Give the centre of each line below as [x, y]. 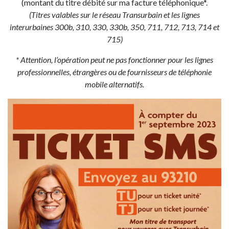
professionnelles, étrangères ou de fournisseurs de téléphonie [114, 72]
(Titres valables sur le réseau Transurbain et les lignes [114, 15]
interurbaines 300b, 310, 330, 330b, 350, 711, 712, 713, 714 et [114, 27]
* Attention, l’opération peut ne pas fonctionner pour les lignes [114, 60]
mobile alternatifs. [114, 84]
